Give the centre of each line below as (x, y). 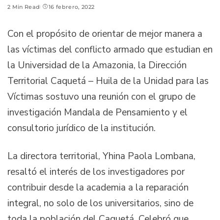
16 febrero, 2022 (71, 7)
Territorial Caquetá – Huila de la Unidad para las (108, 81)
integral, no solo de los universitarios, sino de (100, 204)
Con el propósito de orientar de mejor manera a (105, 34)
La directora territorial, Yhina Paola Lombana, (101, 156)
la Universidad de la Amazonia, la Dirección (97, 65)
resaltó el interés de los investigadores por (96, 172)
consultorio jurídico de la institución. (83, 128)
